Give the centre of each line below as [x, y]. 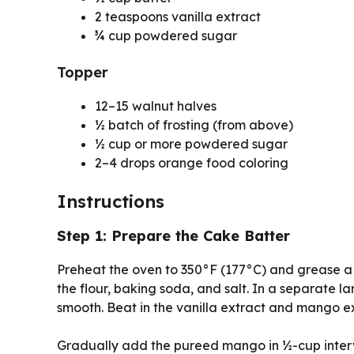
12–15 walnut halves [156, 105]
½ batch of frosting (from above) [194, 124]
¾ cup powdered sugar [166, 35]
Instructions [111, 201]
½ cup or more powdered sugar [191, 143]
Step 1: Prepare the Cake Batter [173, 235]
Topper [83, 72]
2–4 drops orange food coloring [192, 162]
